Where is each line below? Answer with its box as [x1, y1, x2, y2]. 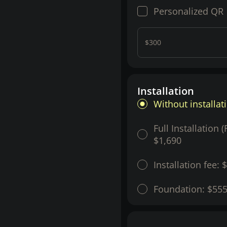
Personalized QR [154, 5, 223, 18]
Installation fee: [154, 158, 222, 171]
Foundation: [154, 182, 207, 195]
